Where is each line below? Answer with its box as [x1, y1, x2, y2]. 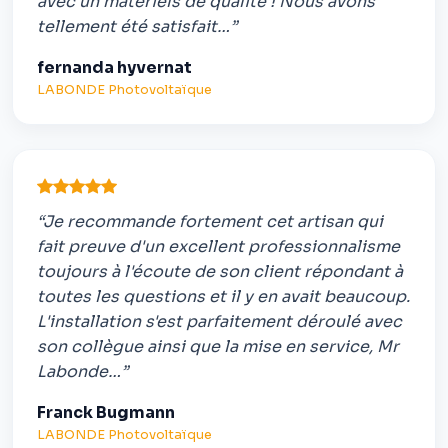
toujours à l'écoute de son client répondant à [37, 260, 403, 282]
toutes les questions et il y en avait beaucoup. [37, 285, 410, 307]
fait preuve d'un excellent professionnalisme [37, 235, 400, 257]
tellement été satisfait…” [37, 16, 237, 38]
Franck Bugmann [37, 401, 175, 423]
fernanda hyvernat [37, 57, 192, 79]
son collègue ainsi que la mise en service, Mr [37, 335, 399, 357]
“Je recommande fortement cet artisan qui [37, 210, 383, 232]
